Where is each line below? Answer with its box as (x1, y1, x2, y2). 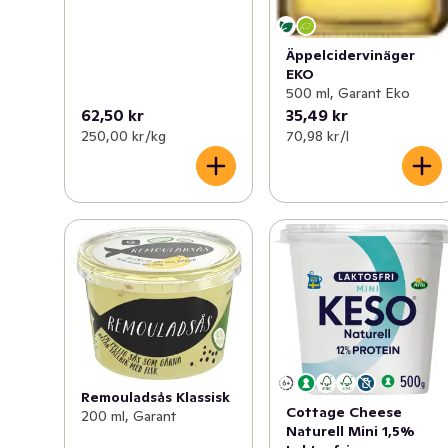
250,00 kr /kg (81, 126, 166, 145)
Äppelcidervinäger (286, 45, 416, 64)
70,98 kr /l (286, 126, 350, 145)
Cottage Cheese (286, 402, 403, 421)
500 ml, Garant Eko (286, 83, 411, 102)
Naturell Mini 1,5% (286, 421, 416, 440)
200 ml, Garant (81, 407, 176, 426)
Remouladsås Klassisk (81, 388, 230, 407)
